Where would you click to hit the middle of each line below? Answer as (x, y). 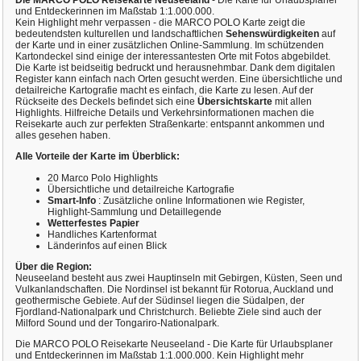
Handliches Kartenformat (102, 234)
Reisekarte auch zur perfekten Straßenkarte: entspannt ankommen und (170, 124)
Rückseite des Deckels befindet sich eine (106, 102)
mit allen (292, 102)
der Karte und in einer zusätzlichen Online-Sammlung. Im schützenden (169, 46)
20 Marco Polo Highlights (102, 178)
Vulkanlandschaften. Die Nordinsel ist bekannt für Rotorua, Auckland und (174, 289)
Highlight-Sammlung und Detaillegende (134, 212)
